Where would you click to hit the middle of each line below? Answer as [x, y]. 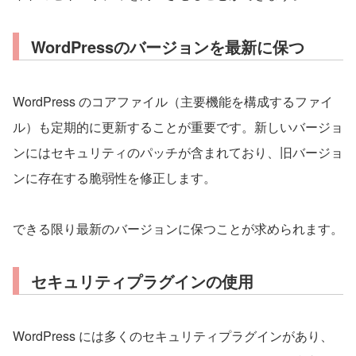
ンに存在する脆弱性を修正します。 [114, 177]
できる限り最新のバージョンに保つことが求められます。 [178, 228]
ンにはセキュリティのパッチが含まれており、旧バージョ [178, 152]
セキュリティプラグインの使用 [142, 281]
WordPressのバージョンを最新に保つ [168, 46]
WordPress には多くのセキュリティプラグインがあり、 [173, 335]
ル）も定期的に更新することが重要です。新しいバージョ [178, 126]
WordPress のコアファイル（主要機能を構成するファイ [173, 101]
